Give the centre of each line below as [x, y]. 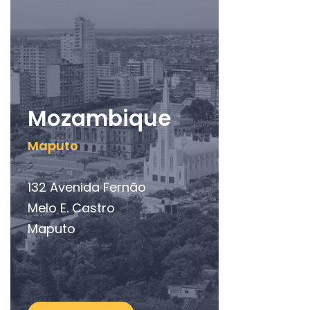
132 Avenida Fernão [87, 188]
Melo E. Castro [72, 208]
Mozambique [100, 119]
